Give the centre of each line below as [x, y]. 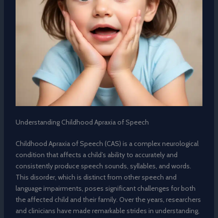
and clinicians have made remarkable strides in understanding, [107, 211]
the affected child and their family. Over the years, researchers [108, 200]
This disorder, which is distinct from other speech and [96, 177]
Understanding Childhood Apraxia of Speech [82, 122]
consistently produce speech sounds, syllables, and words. [103, 166]
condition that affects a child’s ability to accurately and [96, 155]
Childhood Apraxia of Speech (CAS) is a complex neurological [107, 144]
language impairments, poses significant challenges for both [105, 189]
